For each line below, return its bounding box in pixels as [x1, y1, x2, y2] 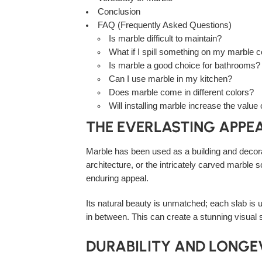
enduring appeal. [86, 173, 149, 183]
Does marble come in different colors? [109, 88, 254, 98]
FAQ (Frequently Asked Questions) [97, 20, 232, 30]
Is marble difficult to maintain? [109, 34, 222, 44]
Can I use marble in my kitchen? [109, 74, 233, 84]
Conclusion [97, 7, 140, 17]
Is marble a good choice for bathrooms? [109, 61, 261, 71]
